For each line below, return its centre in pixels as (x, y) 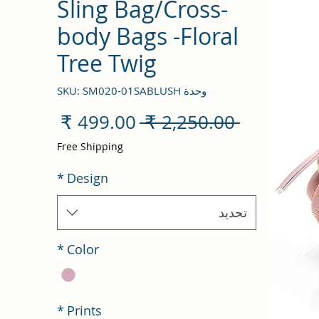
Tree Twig (107, 63)
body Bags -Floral (148, 36)
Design (88, 178)
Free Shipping (90, 146)
